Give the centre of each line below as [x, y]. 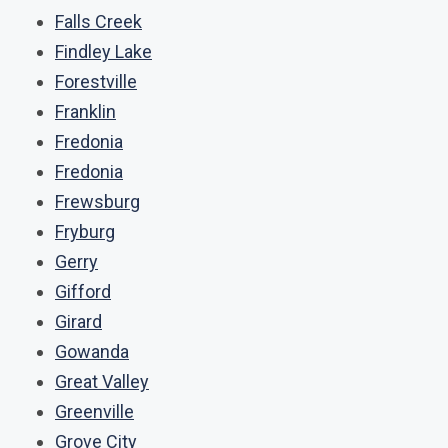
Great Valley [102, 381]
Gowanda [92, 351]
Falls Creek [98, 21]
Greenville [94, 411]
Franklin [85, 111]
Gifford [83, 291]
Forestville [96, 81]
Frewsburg [97, 201]
